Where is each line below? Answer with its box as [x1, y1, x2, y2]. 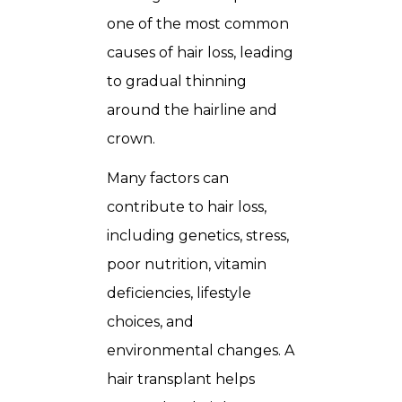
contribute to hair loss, [107, 198, 267, 215]
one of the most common [107, 15, 289, 32]
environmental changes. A [107, 342, 294, 359]
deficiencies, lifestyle [107, 284, 251, 301]
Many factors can [107, 170, 229, 187]
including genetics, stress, [107, 227, 289, 244]
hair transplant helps [107, 371, 255, 388]
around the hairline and [107, 101, 277, 118]
